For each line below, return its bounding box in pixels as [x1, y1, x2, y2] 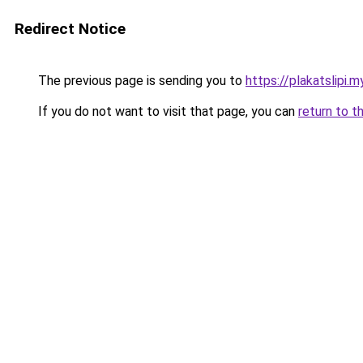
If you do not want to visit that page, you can [35, 104, 298, 119]
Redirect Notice [15, 19, 126, 38]
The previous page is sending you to [35, 73, 246, 88]
